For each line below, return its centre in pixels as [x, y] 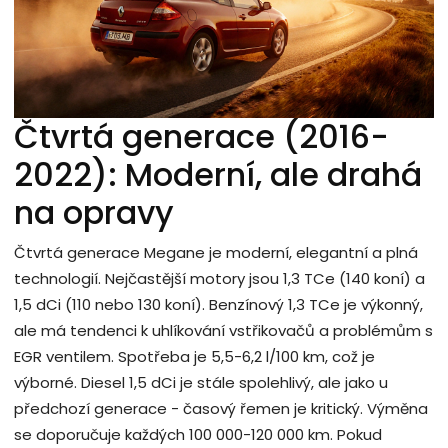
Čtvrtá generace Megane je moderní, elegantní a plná [216, 252]
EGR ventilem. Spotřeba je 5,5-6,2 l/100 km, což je [194, 356]
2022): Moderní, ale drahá [218, 174]
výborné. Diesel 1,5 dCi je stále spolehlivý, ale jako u [201, 382]
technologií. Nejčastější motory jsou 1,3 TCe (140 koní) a [219, 278]
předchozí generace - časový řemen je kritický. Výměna [221, 408]
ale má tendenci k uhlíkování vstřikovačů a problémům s [223, 330]
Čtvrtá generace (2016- [201, 136]
